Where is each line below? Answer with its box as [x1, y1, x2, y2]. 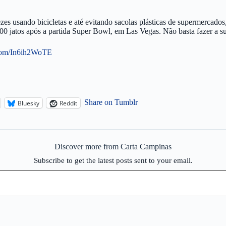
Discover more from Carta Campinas [54, 142, 172, 151]
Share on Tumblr [84, 98, 138, 106]
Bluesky [18, 98, 39, 107]
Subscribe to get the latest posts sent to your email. [33, 156, 193, 164]
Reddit [60, 98, 77, 107]
